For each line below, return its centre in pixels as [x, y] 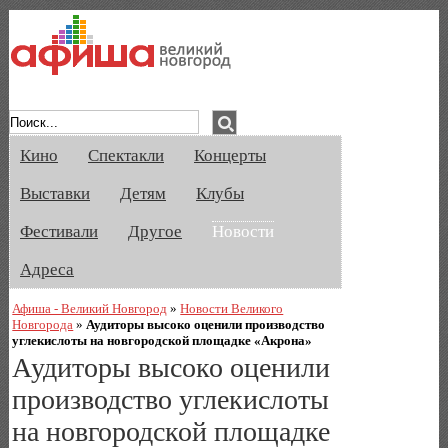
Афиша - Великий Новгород [90, 308]
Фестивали [59, 231]
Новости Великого [232, 308]
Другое [155, 231]
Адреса [47, 269]
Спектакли [126, 155]
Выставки [55, 193]
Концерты [230, 155]
